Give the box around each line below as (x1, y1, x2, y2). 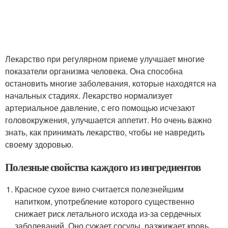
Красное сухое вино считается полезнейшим (15, 183, 184, 195)
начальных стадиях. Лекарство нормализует (5, 89, 173, 101)
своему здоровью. (5, 138, 73, 150)
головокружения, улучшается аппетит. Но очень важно (5, 113, 212, 126)
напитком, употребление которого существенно (15, 195, 195, 207)
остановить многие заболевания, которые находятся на (5, 77, 216, 89)
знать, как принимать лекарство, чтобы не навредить (5, 126, 205, 138)
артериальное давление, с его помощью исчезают (5, 101, 195, 113)
